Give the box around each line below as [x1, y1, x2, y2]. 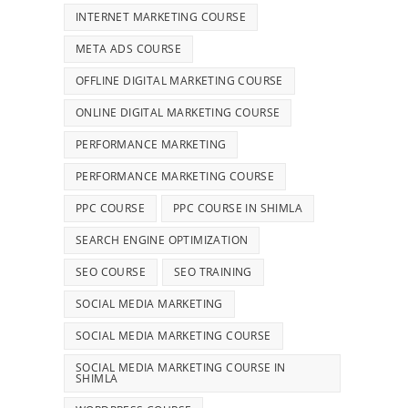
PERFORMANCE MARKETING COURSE [76, 168, 275, 184]
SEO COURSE [76, 263, 146, 280]
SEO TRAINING [174, 263, 252, 280]
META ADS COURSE [76, 40, 181, 56]
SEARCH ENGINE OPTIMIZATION [76, 231, 249, 248]
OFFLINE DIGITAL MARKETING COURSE [76, 72, 283, 88]
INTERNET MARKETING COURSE [76, 8, 246, 25]
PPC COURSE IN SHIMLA [173, 199, 302, 216]
